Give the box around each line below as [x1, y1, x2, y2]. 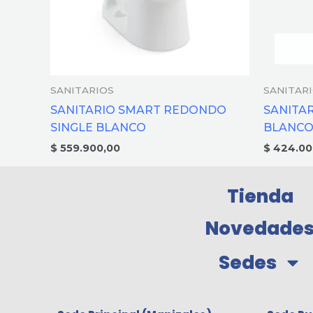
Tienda [226, 184, 293, 210]
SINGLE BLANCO [50, 120, 146, 134]
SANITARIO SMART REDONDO [50, 103, 226, 117]
